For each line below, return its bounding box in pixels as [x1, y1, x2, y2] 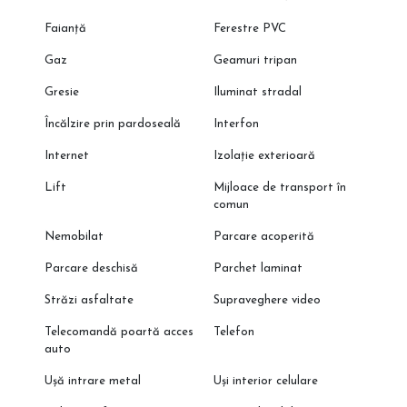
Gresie [44, 86, 79, 99]
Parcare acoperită [213, 231, 315, 243]
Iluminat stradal [213, 86, 303, 99]
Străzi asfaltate [44, 294, 134, 307]
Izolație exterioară [213, 150, 316, 163]
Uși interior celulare [213, 375, 319, 388]
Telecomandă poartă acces [44, 326, 194, 339]
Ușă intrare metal [44, 375, 141, 388]
